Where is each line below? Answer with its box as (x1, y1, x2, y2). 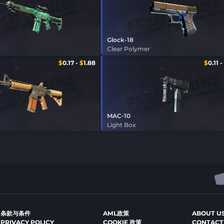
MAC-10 (106, 111, 130, 119)
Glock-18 (106, 36, 133, 44)
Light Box (106, 120, 136, 128)
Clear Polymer (106, 45, 150, 53)
